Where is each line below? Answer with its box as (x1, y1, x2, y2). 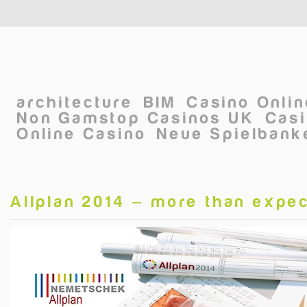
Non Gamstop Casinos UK (17, 110, 256, 127)
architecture (17, 94, 134, 111)
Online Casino (17, 125, 147, 143)
